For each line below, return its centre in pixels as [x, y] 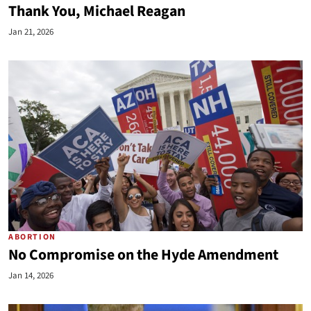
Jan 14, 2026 [31, 276]
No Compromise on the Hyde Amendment [143, 255]
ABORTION [32, 237]
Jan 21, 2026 [31, 32]
